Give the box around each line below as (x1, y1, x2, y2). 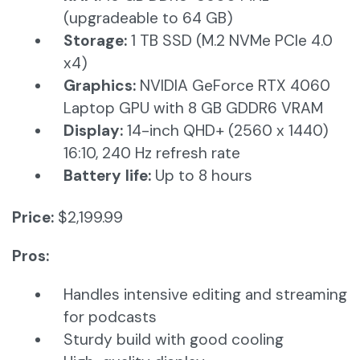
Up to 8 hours (151, 166, 252, 186)
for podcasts (63, 307, 157, 328)
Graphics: (63, 76, 140, 96)
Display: (63, 121, 127, 141)
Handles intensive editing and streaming (63, 284, 347, 305)
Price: (12, 207, 54, 228)
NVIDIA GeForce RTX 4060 (140, 76, 330, 96)
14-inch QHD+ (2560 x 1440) (127, 121, 329, 141)
